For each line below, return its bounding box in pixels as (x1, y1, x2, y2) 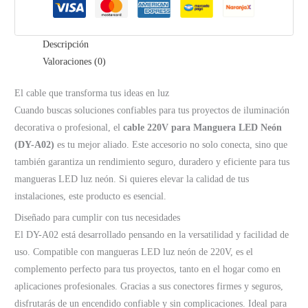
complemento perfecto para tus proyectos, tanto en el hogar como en (14, 264, 281, 275)
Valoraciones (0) (43, 56, 107, 67)
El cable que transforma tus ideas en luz (14, 87, 170, 98)
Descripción (43, 38, 89, 49)
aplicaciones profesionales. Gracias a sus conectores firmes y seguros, (14, 281, 284, 292)
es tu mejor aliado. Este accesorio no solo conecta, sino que (54, 139, 288, 150)
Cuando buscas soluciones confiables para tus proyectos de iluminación (14, 104, 290, 115)
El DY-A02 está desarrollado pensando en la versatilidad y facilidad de (14, 230, 289, 241)
